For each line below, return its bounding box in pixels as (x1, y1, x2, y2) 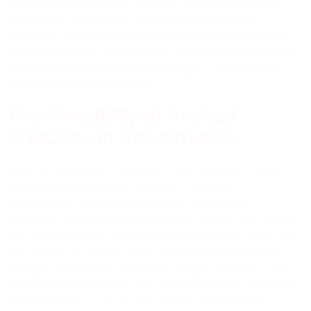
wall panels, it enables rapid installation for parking (7, 244, 275, 259)
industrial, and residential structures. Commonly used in (7, 211, 299, 226)
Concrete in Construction (7, 125, 240, 149)
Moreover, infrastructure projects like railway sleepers (7, 28, 290, 42)
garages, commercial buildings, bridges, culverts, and (7, 261, 287, 276)
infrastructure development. (7, 78, 153, 92)
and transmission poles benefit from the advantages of (7, 44, 296, 59)
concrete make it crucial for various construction (7, 294, 264, 309)
